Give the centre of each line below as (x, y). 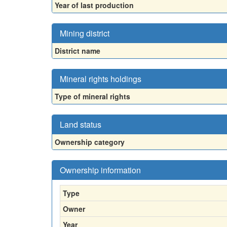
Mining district (85, 33)
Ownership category (90, 142)
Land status (81, 124)
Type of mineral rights (92, 96)
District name (78, 50)
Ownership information (100, 170)
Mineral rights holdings (101, 79)
